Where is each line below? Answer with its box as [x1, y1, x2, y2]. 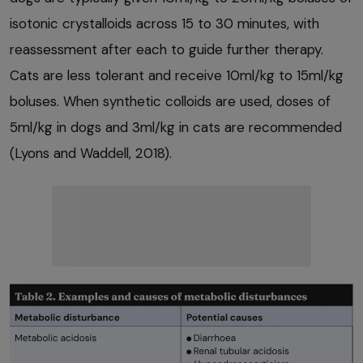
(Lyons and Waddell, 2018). [10, 144, 172, 163]
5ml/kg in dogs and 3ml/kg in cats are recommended [10, 118, 342, 137]
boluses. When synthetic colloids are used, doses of [10, 92, 331, 111]
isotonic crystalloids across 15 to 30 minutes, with [10, 15, 319, 33]
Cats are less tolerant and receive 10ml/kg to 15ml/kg [10, 66, 344, 85]
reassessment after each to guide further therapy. [10, 41, 323, 59]
